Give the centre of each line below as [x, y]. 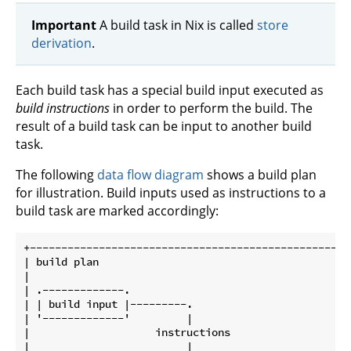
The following [56, 175]
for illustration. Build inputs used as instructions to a [171, 193]
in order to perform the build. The [211, 109]
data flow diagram [150, 175]
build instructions [63, 109]
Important [64, 25]
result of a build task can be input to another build [164, 127]
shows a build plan [260, 175]
